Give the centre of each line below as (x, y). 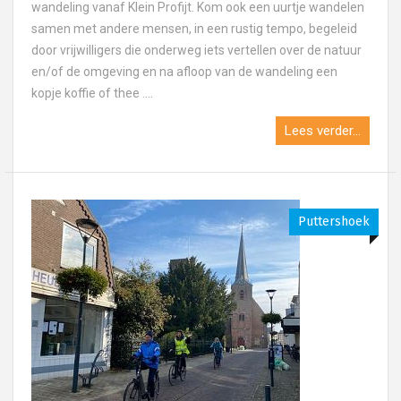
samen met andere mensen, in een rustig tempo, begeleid (194, 29)
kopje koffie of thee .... (92, 93)
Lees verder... (323, 131)
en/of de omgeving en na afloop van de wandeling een (184, 72)
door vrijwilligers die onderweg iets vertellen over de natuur (196, 50)
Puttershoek (334, 222)
